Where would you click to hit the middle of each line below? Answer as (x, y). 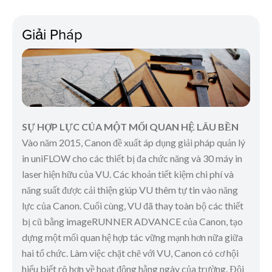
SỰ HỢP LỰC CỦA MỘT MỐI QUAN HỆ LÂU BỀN (130, 127)
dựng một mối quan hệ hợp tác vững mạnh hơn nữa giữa (132, 237)
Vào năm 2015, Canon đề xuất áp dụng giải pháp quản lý (134, 143)
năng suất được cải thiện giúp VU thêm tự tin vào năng (130, 190)
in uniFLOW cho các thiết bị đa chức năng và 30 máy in (132, 158)
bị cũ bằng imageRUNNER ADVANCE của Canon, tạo (132, 222)
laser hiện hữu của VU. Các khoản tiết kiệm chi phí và (128, 174)
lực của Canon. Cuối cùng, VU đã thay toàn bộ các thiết (133, 206)
